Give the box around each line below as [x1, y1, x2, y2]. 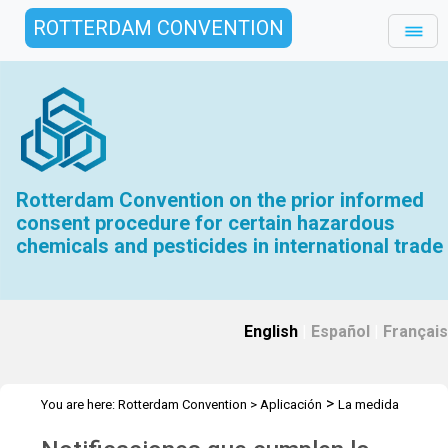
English [244, 322, 298, 341]
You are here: [41, 397, 118, 412]
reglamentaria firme [41, 421, 152, 436]
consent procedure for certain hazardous [16, 211, 396, 235]
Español [311, 322, 370, 341]
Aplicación [260, 397, 322, 412]
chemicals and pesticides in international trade [16, 234, 444, 258]
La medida [338, 397, 399, 412]
